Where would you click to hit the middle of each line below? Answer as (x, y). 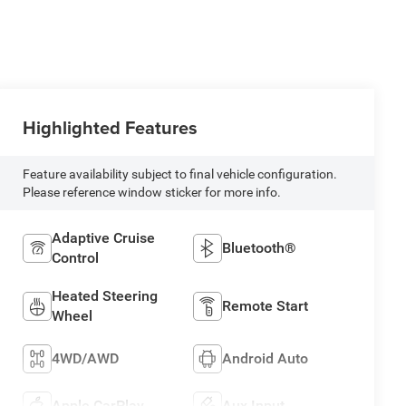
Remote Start (265, 306)
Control (75, 258)
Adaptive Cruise (103, 238)
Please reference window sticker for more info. (151, 193)
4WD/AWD (85, 359)
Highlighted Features (110, 128)
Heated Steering (104, 296)
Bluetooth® (259, 248)
